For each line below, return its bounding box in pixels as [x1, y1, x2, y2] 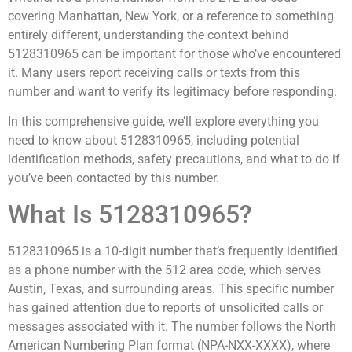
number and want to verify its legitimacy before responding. [8, 83, 337, 99]
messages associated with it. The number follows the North [8, 318, 336, 334]
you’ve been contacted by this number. [8, 170, 219, 186]
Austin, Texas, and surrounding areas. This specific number [8, 280, 334, 296]
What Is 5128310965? [8, 199, 252, 229]
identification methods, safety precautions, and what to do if [8, 152, 340, 167]
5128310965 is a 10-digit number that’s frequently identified [8, 243, 338, 258]
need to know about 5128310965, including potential [8, 133, 299, 148]
